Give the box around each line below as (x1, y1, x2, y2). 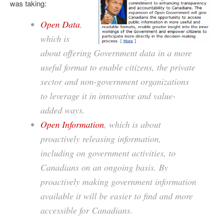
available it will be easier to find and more (40, 190, 193, 202)
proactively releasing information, (40, 133, 161, 145)
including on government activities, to (40, 147, 176, 159)
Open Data (40, 18, 80, 30)
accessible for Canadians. (40, 204, 133, 216)
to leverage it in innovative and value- (40, 90, 176, 102)
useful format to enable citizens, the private (40, 61, 195, 73)
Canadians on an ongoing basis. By (40, 161, 168, 173)
